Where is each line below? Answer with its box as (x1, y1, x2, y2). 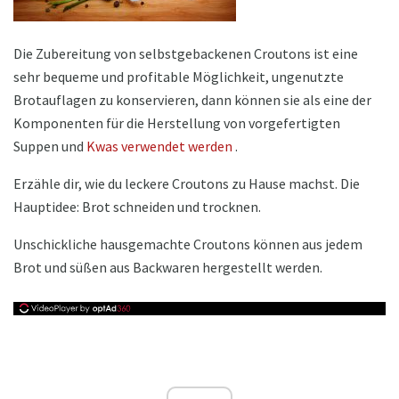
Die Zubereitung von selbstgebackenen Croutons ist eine (13, 44, 358, 62)
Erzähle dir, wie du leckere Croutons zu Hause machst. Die (13, 174, 360, 192)
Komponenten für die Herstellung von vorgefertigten (13, 113, 340, 132)
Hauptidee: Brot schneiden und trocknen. (13, 197, 261, 216)
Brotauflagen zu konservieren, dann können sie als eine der (13, 90, 371, 109)
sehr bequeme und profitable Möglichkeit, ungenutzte (13, 67, 344, 85)
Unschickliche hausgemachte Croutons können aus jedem (13, 234, 362, 253)
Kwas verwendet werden (86, 136, 232, 155)
